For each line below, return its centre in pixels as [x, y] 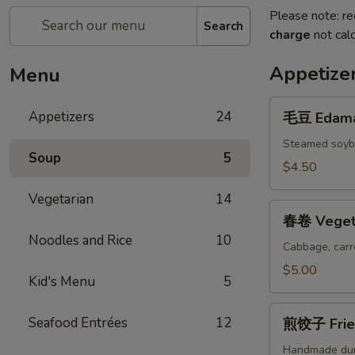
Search [223, 26]
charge [290, 35]
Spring [287, 266]
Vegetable [298, 247]
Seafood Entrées [78, 323]
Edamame [297, 144]
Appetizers [61, 117]
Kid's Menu [62, 282]
